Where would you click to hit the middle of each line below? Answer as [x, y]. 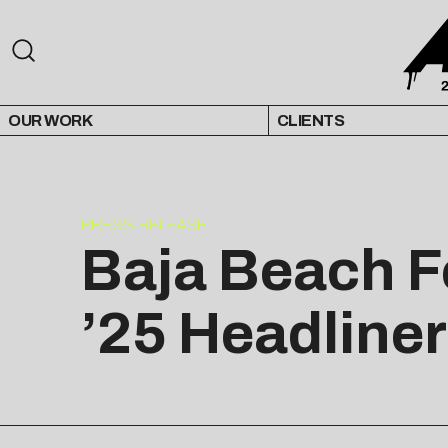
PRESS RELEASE [143, 225]
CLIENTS [310, 121]
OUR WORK [50, 121]
